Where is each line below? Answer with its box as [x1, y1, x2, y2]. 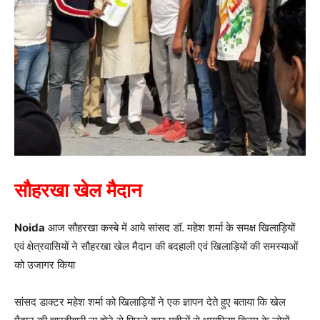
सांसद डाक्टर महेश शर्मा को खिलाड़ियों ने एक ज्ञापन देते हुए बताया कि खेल [14, 294, 286, 309]
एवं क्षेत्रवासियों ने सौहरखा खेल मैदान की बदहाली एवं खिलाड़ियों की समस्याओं [14, 239, 298, 253]
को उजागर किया [14, 257, 75, 271]
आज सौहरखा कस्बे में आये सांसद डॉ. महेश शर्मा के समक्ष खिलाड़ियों [45, 220, 295, 234]
